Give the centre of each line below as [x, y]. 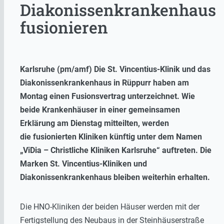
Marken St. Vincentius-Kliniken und [83, 164]
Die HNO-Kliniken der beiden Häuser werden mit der [110, 207]
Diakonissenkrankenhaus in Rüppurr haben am [104, 83]
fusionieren [64, 27]
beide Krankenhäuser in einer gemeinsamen [100, 110]
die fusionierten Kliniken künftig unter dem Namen [111, 137]
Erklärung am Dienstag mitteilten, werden [94, 123]
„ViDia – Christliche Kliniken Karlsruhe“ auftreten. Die [116, 150]
